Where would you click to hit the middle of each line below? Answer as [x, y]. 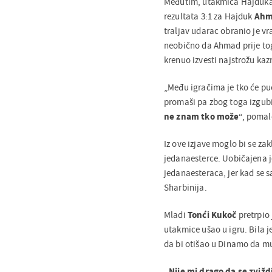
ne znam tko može [202, 116]
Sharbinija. [185, 187]
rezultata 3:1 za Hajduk [209, 16]
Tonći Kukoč [212, 214]
